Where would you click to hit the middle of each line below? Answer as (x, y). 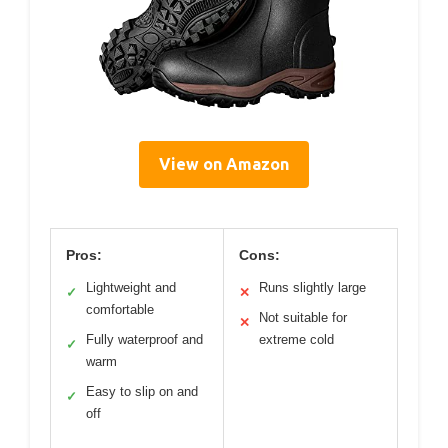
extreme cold (296, 340)
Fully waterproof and (144, 340)
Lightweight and (131, 288)
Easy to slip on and (142, 392)
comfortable (120, 310)
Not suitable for (303, 318)
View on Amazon (224, 164)
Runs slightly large (312, 288)
